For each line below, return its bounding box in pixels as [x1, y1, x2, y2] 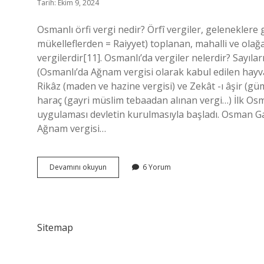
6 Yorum [143, 162, 171, 172]
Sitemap [37, 221, 73, 234]
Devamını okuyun [49, 162, 107, 172]
